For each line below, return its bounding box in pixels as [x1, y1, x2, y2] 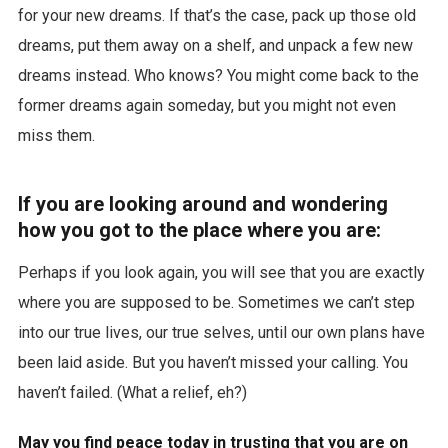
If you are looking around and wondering [17, 192, 388, 217]
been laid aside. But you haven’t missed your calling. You [17, 353, 408, 373]
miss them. [17, 126, 95, 146]
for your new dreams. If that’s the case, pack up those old [17, 6, 416, 26]
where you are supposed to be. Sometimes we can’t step [17, 293, 415, 313]
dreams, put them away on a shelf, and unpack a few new [17, 36, 413, 56]
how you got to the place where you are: [17, 218, 381, 243]
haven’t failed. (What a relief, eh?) [17, 383, 247, 403]
